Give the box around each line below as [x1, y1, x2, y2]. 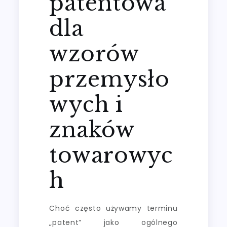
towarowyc [49, 141, 173, 168]
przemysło [49, 65, 170, 92]
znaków [49, 116, 134, 143]
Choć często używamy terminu [49, 203, 178, 213]
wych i [49, 91, 123, 118]
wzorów [49, 40, 139, 67]
